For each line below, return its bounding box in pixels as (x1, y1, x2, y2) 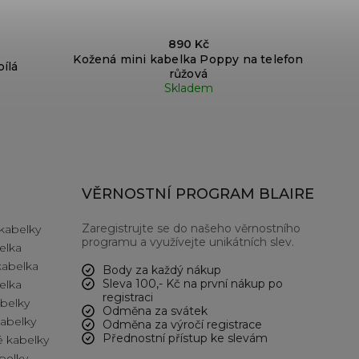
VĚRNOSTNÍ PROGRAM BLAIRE (82, 185, 314, 204)
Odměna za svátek (103, 304, 208, 319)
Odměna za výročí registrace (103, 317, 262, 333)
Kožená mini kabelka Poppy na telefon (73, 52, 304, 67)
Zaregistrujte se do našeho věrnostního (82, 221, 301, 236)
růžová (168, 67, 208, 82)
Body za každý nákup (103, 263, 221, 278)
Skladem (163, 81, 213, 96)
